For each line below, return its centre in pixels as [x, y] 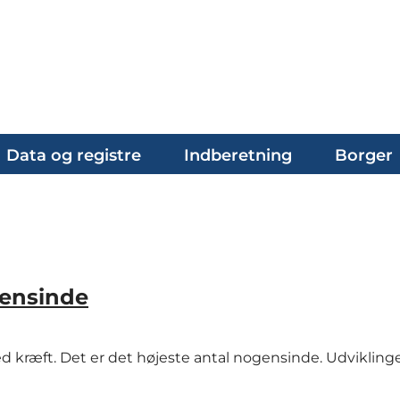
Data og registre [74, 155]
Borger [364, 155]
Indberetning [238, 155]
